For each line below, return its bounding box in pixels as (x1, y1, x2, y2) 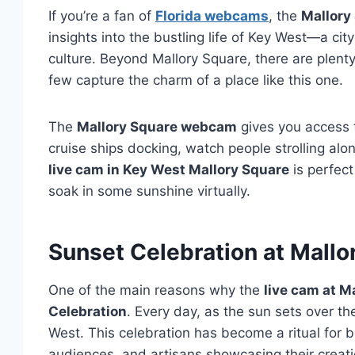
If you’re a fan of (48, 8, 155, 25)
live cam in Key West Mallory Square (48, 162, 289, 178)
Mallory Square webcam (77, 119, 237, 136)
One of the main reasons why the (48, 282, 264, 299)
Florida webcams (155, 8, 269, 25)
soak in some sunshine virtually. (48, 183, 250, 200)
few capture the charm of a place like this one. (48, 72, 343, 89)
